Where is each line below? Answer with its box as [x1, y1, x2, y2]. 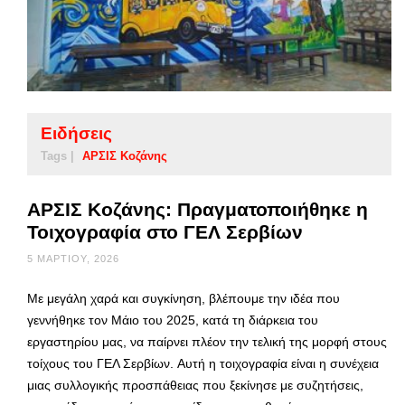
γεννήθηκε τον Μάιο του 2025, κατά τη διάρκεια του [27, 312, 318, 327]
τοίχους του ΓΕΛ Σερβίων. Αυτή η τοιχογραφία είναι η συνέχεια [27, 355, 379, 371]
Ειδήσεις [41, 123, 112, 143]
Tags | [41, 148, 74, 163]
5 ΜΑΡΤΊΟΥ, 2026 [27, 252, 119, 264]
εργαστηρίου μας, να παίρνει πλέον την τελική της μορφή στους [27, 334, 387, 349]
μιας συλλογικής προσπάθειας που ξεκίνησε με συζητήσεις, [27, 377, 363, 392]
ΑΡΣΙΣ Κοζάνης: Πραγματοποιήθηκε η [27, 198, 368, 220]
